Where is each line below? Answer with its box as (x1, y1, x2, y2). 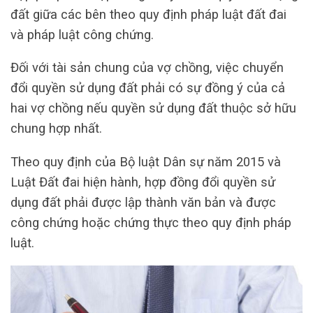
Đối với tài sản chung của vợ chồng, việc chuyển (10, 60, 284, 75)
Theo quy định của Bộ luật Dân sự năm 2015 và (10, 154, 281, 169)
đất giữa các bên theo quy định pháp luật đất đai (10, 6, 286, 22)
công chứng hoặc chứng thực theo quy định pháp (10, 214, 291, 230)
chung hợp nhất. (10, 121, 102, 136)
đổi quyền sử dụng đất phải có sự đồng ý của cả (10, 80, 285, 96)
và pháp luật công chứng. (10, 27, 154, 42)
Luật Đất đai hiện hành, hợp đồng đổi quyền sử (10, 174, 275, 189)
